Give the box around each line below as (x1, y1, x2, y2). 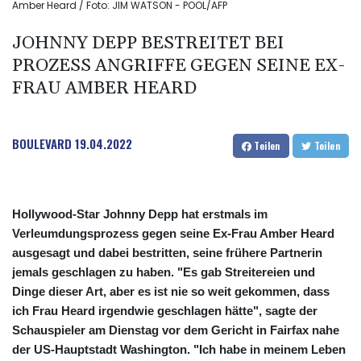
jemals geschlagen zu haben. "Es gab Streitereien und (12, 265, 315, 280)
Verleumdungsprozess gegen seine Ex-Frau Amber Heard (12, 226, 334, 241)
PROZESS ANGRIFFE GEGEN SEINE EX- (12, 55, 345, 78)
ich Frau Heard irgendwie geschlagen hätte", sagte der (12, 304, 317, 318)
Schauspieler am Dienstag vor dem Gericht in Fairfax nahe (12, 323, 339, 338)
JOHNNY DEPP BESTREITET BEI (12, 32, 284, 56)
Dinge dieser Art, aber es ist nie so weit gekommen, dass (12, 284, 330, 299)
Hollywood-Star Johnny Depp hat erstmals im (12, 207, 268, 222)
